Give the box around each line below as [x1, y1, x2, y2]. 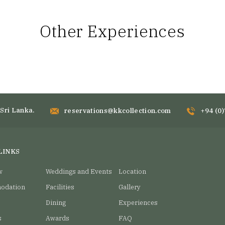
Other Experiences [39, 20, 186, 42]
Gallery [118, 182, 141, 191]
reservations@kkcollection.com [64, 105, 171, 115]
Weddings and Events [46, 167, 113, 175]
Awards [46, 213, 70, 222]
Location [118, 167, 146, 175]
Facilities [46, 182, 75, 191]
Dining [46, 198, 66, 206]
